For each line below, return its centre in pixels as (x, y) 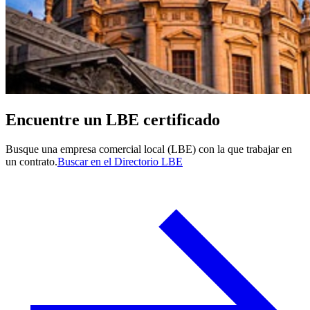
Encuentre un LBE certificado (113, 119)
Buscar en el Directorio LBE (120, 161)
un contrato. (31, 161)
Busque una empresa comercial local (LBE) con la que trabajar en (149, 149)
